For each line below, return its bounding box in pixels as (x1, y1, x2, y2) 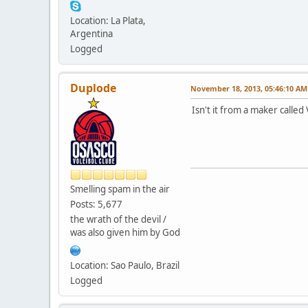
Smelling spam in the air (70, 182, 170, 195)
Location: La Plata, (70, 14, 146, 27)
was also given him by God (70, 225, 180, 239)
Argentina (70, 27, 113, 40)
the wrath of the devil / (70, 212, 166, 225)
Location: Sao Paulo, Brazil (70, 258, 179, 272)
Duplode (70, 80, 116, 96)
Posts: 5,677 (70, 197, 122, 210)
